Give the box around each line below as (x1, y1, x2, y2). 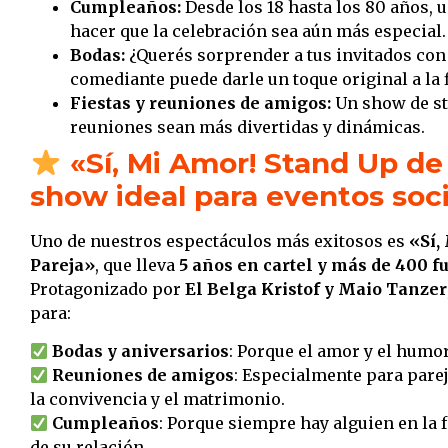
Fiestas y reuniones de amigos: (70, 92, 331, 113)
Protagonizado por (30, 278, 185, 299)
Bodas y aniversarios (52, 341, 230, 362)
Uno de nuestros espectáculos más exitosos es (30, 230, 409, 251)
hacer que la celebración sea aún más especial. (70, 20, 446, 41)
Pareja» (30, 254, 95, 275)
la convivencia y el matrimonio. (30, 389, 285, 410)
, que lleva (95, 254, 179, 275)
